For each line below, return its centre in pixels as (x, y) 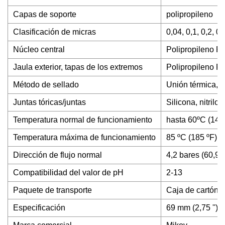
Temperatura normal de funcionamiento (83, 120)
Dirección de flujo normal (58, 155)
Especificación (39, 208)
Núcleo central (39, 49)
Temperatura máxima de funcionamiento (84, 137)
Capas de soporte (45, 14)
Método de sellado (46, 85)
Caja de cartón (192, 190)
